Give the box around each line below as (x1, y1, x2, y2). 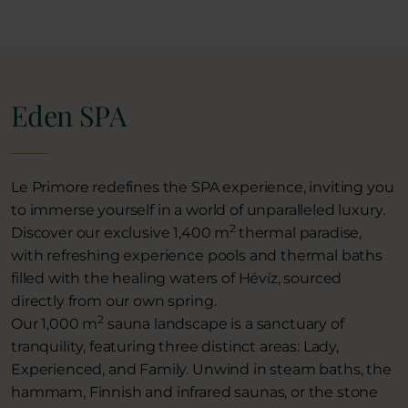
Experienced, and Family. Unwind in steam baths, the (11, 360, 392, 378)
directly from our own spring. (11, 291, 217, 310)
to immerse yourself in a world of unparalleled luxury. (11, 200, 385, 219)
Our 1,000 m (11, 314, 98, 332)
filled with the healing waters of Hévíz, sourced (11, 269, 342, 287)
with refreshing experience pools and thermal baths (11, 246, 382, 264)
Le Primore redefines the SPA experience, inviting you (11, 178, 394, 196)
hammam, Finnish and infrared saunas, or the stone (11, 382, 379, 401)
